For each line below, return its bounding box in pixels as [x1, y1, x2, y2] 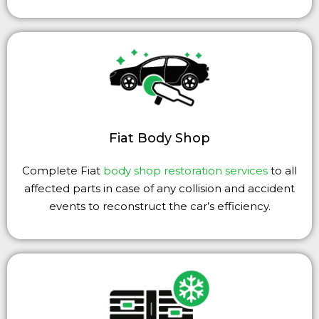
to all [268, 164, 297, 178]
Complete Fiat [22, 164, 103, 178]
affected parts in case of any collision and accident [24, 182, 295, 196]
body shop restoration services [103, 164, 268, 178]
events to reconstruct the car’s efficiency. [48, 199, 271, 214]
